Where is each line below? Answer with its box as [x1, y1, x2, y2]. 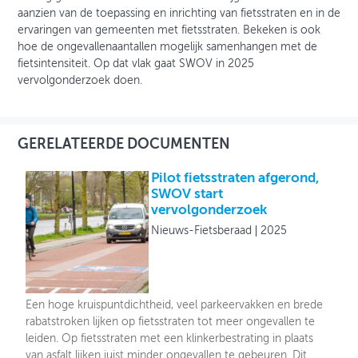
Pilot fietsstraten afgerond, [151, 171, 320, 185]
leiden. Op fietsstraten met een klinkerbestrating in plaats [26, 333, 314, 345]
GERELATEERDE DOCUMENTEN [18, 137, 230, 152]
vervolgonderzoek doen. [18, 74, 142, 86]
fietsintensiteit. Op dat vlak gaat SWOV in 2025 [18, 58, 254, 70]
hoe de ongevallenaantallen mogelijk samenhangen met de [18, 41, 317, 53]
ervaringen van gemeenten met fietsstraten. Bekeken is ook [18, 24, 320, 36]
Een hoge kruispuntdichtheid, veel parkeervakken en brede [26, 300, 324, 312]
